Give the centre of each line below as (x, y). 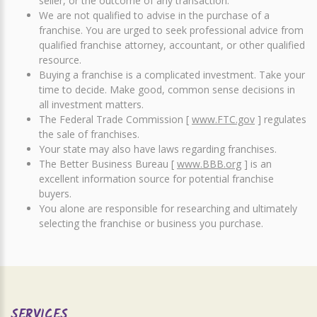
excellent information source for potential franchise (156, 179)
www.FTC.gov (223, 119)
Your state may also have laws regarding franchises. (158, 149)
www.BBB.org (209, 164)
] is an (257, 164)
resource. (60, 60)
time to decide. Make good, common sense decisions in (167, 90)
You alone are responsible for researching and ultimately (168, 208)
